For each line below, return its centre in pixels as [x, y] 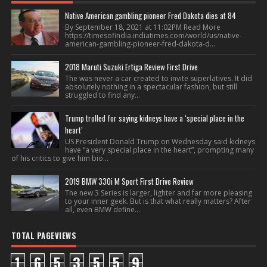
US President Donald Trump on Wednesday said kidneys [160, 142]
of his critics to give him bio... [60, 158]
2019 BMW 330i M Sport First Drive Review [129, 181]
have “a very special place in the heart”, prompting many [159, 150]
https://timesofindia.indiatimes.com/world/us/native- [153, 35]
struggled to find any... [102, 95]
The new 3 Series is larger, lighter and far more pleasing [158, 193]
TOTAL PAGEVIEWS [44, 235]
